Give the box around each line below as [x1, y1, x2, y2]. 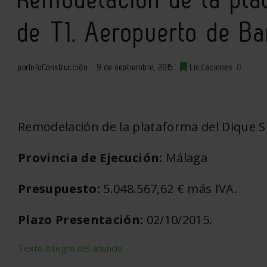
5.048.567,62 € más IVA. [100, 181, 237, 197]
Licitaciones [190, 62, 233, 73]
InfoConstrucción [29, 62, 89, 73]
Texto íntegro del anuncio [18, 242, 123, 254]
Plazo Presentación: [18, 212, 144, 228]
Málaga [162, 150, 208, 166]
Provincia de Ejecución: [18, 150, 163, 166]
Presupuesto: [18, 181, 100, 197]
